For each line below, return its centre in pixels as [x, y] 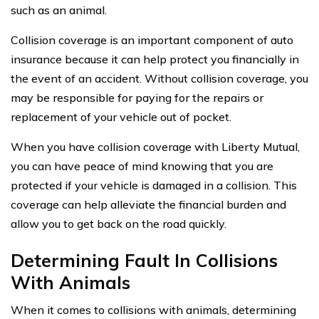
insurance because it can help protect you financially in [155, 59]
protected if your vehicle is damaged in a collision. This [154, 185]
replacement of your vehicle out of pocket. [121, 116]
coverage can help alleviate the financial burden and [148, 204]
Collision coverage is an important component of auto [152, 40]
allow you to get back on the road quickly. [119, 223]
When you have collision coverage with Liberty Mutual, [155, 146]
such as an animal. [59, 10]
